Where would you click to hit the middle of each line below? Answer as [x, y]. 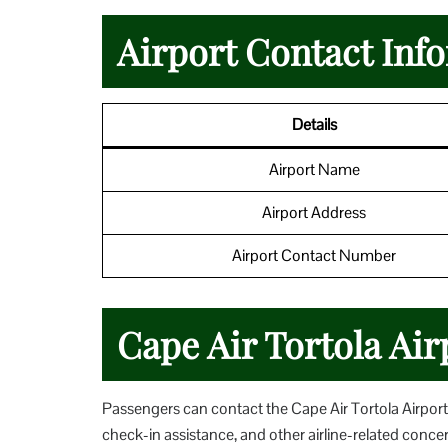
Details [314, 124]
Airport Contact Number [314, 255]
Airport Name [314, 169]
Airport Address [314, 212]
